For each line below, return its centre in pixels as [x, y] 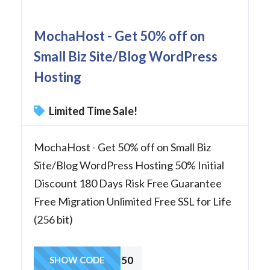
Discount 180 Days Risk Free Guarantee [128, 183]
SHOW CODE [77, 259]
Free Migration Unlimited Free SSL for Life [133, 201]
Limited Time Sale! [92, 111]
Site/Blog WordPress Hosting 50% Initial [129, 165]
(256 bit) [53, 219]
